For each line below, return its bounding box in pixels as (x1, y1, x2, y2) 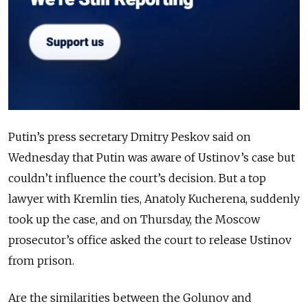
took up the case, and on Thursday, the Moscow (8, 212, 260, 227)
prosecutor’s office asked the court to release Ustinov (8, 233, 291, 247)
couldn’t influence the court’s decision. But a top (8, 171, 266, 186)
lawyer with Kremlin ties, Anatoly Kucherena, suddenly (8, 192, 300, 206)
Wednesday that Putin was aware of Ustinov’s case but (8, 151, 295, 165)
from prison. (8, 254, 77, 268)
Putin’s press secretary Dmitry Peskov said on (8, 130, 251, 144)
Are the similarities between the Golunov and (8, 291, 252, 305)
